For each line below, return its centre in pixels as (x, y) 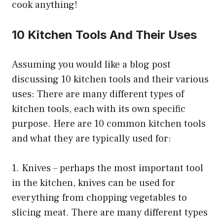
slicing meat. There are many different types (110, 213)
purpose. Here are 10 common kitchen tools (109, 124)
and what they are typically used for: (92, 139)
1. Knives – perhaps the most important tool (108, 168)
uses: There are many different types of (98, 94)
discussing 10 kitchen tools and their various (110, 80)
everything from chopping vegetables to (99, 198)
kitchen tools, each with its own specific (99, 109)
